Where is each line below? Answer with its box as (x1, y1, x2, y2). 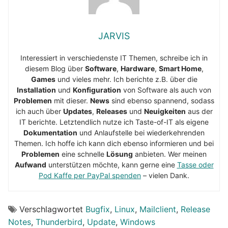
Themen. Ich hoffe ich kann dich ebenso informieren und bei (14, 139, 214, 148)
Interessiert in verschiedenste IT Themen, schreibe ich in (20, 53, 208, 63)
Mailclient (139, 204, 176, 214)
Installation (17, 85, 56, 95)
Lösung (106, 150, 133, 159)
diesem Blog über (24, 64, 85, 73)
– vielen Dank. (141, 171, 189, 180)
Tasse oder (177, 160, 214, 169)
